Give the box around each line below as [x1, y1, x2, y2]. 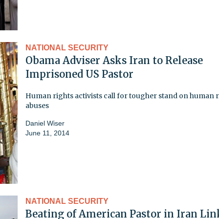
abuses [25, 101, 49, 110]
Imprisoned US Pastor [25, 67, 133, 80]
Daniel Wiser [25, 119, 65, 127]
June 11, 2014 [25, 129, 69, 137]
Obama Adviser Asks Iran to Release [25, 54, 203, 66]
